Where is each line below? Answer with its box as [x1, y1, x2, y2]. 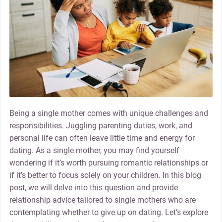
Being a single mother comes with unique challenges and [9, 108, 208, 118]
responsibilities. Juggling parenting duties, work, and [9, 120, 192, 130]
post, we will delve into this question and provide [9, 182, 178, 192]
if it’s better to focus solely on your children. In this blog [9, 170, 201, 180]
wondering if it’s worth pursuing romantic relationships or [9, 158, 208, 167]
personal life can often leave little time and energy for [9, 133, 195, 143]
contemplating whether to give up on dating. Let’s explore [9, 207, 208, 217]
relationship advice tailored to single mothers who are [9, 195, 196, 205]
